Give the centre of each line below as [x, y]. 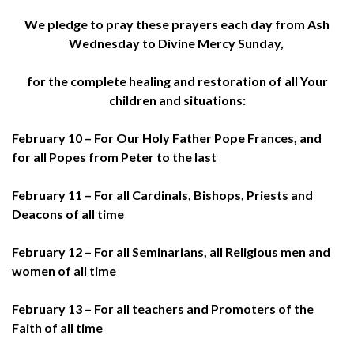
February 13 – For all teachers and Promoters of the [163, 308]
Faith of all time [57, 327]
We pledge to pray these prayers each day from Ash [177, 24]
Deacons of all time [68, 213]
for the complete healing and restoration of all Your [177, 81]
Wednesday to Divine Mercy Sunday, [177, 43]
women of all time [64, 270]
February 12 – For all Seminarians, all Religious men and [171, 251]
